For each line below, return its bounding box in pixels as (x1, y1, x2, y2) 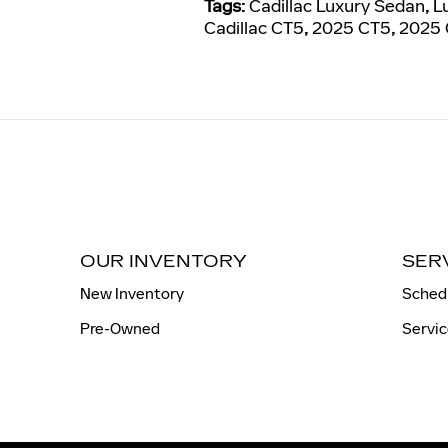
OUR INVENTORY (80, 250, 247, 272)
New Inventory (80, 283, 184, 303)
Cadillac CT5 (204, 16, 304, 39)
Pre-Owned (80, 318, 160, 338)
